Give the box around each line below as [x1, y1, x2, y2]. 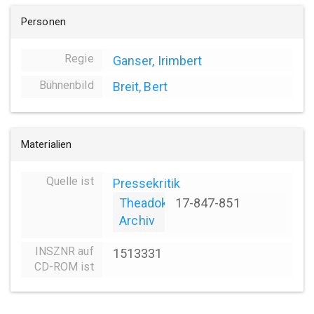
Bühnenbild [39, 78, 94, 92]
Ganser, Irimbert [112, 53, 203, 68]
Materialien [21, 138, 72, 151]
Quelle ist [46, 175, 94, 189]
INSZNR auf [34, 245, 94, 259]
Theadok [118, 196, 168, 211]
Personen [21, 15, 66, 28]
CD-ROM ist [34, 260, 94, 274]
